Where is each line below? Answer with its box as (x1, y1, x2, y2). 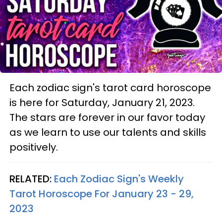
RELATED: (9, 171, 54, 186)
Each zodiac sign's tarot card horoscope (9, 80, 211, 95)
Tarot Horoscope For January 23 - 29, (9, 186, 194, 201)
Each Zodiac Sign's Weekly (54, 171, 184, 186)
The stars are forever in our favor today (9, 110, 205, 124)
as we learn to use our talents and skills (9, 125, 206, 139)
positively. (9, 140, 58, 154)
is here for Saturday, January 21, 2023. (9, 95, 195, 110)
